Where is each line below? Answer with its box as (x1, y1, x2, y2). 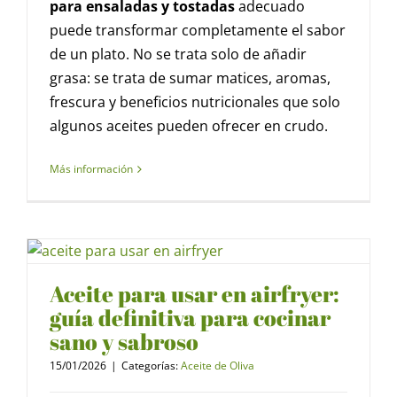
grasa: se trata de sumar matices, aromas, (50, 68, 331, 89)
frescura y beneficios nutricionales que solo (50, 92, 340, 113)
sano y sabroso (50, 327, 198, 357)
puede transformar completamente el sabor (50, 20, 346, 41)
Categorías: (121, 358, 181, 374)
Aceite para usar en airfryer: (50, 279, 339, 309)
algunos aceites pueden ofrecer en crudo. (50, 116, 328, 136)
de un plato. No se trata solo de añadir (50, 44, 307, 65)
